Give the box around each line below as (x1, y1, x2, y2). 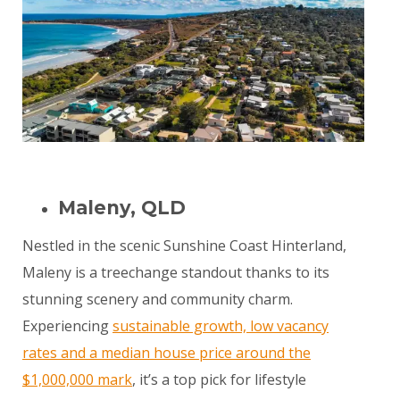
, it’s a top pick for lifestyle (132, 370, 306, 390)
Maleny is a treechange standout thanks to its (22, 262, 329, 283)
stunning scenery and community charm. (22, 289, 293, 310)
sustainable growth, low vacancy (112, 316, 329, 337)
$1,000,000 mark (22, 370, 132, 390)
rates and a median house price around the (22, 343, 311, 363)
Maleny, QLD (58, 196, 186, 220)
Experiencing (22, 316, 112, 337)
